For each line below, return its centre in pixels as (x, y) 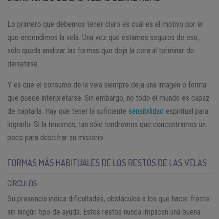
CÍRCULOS (22, 183)
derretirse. (23, 64)
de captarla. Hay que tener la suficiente (68, 111)
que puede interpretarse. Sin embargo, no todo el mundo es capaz (109, 98)
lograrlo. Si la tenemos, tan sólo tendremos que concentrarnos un (107, 124)
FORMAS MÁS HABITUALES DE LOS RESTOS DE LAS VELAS (107, 163)
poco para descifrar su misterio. (56, 137)
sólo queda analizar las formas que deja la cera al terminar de (101, 50)
